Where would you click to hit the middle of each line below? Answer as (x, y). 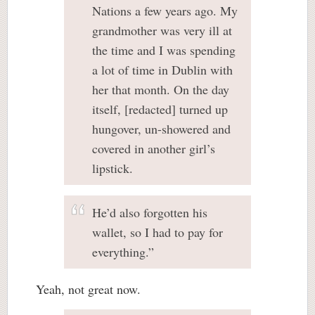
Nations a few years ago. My (165, 11)
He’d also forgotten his (150, 212)
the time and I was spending (164, 50)
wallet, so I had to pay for (157, 232)
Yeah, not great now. (88, 289)
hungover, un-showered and (161, 129)
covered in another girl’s (154, 148)
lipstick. (112, 168)
